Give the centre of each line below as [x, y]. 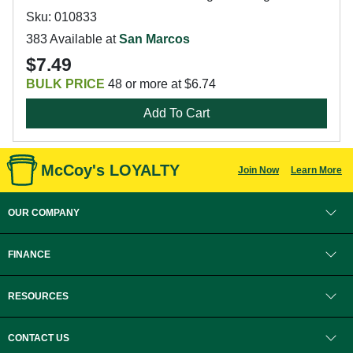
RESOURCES [38, 296]
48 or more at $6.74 [160, 84]
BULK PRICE [65, 84]
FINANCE [29, 255]
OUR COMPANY [44, 213]
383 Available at [72, 39]
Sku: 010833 [61, 17]
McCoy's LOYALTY [110, 170]
